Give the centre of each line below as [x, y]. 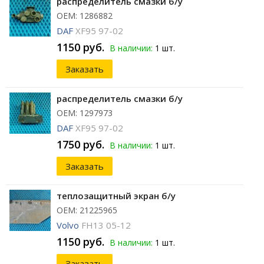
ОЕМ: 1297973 [85, 113]
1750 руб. [80, 145]
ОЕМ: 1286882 [85, 16]
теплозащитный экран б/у [116, 196]
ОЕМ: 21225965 [87, 210]
